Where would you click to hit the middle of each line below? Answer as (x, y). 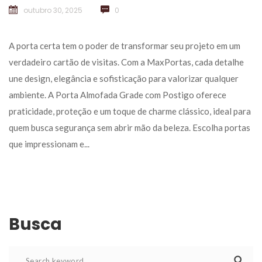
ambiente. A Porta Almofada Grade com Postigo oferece (118, 95)
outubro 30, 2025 (53, 11)
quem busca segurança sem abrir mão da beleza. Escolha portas (130, 128)
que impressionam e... (49, 144)
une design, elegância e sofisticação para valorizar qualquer (124, 79)
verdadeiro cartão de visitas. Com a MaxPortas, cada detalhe (126, 62)
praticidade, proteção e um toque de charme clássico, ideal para (130, 111)
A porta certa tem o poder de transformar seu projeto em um (125, 46)
